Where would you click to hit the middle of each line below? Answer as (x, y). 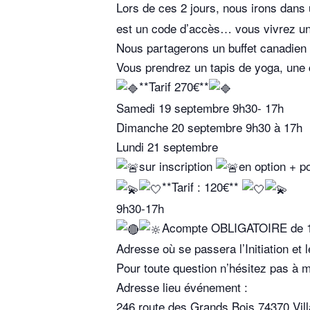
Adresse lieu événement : (182, 287)
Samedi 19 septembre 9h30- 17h (200, 107)
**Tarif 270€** (174, 86)
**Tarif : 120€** (202, 187)
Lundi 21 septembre (167, 146)
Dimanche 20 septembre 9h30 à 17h (209, 127)
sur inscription (177, 165)
